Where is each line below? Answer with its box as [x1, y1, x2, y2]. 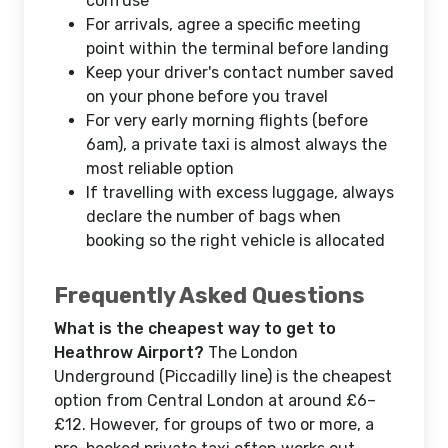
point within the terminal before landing [86, 39, 389, 58]
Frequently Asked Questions [54, 282, 365, 309]
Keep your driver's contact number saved [86, 63, 394, 82]
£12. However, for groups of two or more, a [54, 415, 374, 434]
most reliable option [86, 159, 234, 178]
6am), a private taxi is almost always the [86, 135, 387, 154]
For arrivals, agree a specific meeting [86, 15, 361, 34]
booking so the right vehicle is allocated [86, 231, 385, 250]
